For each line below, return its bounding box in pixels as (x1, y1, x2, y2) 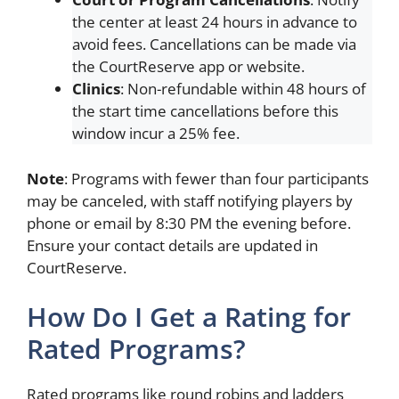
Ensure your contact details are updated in (27, 234, 318, 256)
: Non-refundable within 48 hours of (120, 78, 366, 99)
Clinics (72, 78, 120, 99)
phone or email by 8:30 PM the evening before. (27, 212, 351, 233)
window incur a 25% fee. (72, 123, 240, 143)
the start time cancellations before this (72, 101, 338, 121)
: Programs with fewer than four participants (64, 167, 369, 189)
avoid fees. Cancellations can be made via (72, 34, 356, 54)
